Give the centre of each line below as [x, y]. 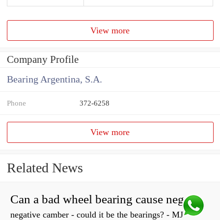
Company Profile [43, 60]
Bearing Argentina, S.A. [55, 80]
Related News [45, 168]
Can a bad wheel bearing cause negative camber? [201, 201]
